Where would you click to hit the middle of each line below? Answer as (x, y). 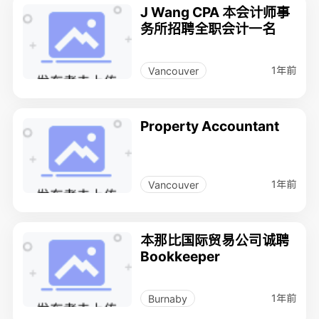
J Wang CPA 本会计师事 (215, 12)
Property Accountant (210, 126)
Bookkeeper (181, 257)
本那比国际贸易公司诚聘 (215, 240)
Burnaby (167, 298)
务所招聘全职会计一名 (208, 29)
